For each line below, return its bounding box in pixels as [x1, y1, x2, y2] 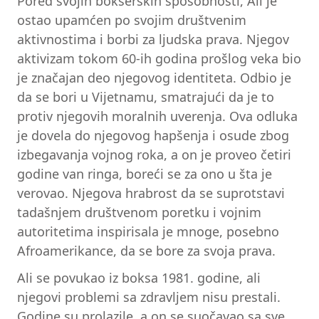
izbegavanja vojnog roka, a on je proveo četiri [17, 146, 291, 164]
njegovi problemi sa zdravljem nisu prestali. [17, 288, 281, 305]
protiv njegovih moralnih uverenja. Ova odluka [17, 108, 298, 125]
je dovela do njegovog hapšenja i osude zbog [17, 127, 289, 145]
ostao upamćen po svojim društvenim [17, 11, 246, 29]
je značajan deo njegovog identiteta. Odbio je [17, 69, 291, 87]
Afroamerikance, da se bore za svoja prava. [17, 242, 276, 260]
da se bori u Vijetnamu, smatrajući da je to [17, 88, 274, 106]
